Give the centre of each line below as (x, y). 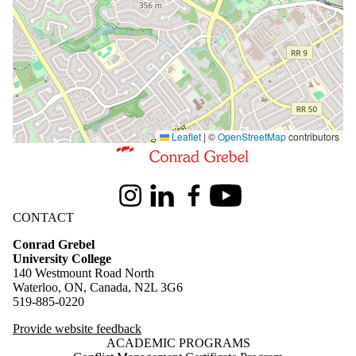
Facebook (203, 202)
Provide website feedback (77, 328)
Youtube (231, 202)
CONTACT (43, 217)
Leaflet (185, 136)
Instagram (139, 202)
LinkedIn (169, 202)
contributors (313, 136)
